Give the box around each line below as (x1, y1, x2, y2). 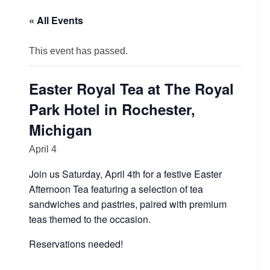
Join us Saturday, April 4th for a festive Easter (29, 167, 222, 181)
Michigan (29, 119, 92, 140)
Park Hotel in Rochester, (29, 99, 195, 119)
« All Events (29, 13, 83, 27)
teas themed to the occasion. (29, 212, 151, 226)
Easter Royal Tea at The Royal (29, 78, 234, 99)
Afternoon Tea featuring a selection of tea (29, 182, 203, 196)
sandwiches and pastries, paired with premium (29, 197, 227, 211)
